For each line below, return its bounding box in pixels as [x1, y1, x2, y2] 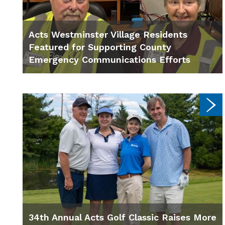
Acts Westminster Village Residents [29, 29, 187, 40]
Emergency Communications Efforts [29, 54, 190, 65]
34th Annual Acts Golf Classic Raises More [29, 211, 216, 222]
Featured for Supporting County [29, 42, 171, 53]
